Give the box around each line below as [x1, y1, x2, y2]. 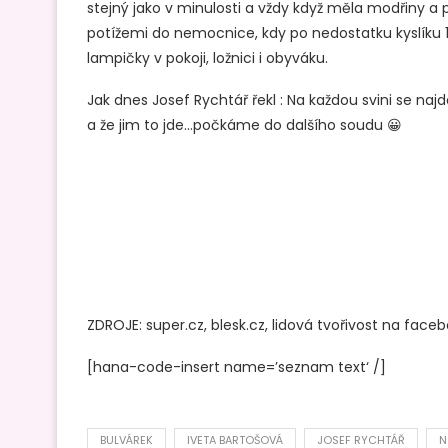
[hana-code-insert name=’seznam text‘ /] [87, 356, 386, 377]
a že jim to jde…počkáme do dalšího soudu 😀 [87, 114, 402, 135]
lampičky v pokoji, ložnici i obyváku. [87, 47, 328, 68]
